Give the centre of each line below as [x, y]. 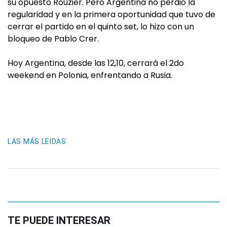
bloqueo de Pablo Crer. [53, 39]
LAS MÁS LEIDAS [37, 141]
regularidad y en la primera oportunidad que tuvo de [111, 14]
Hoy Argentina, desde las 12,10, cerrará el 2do [96, 63]
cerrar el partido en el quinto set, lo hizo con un [101, 27]
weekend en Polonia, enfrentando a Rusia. [90, 75]
